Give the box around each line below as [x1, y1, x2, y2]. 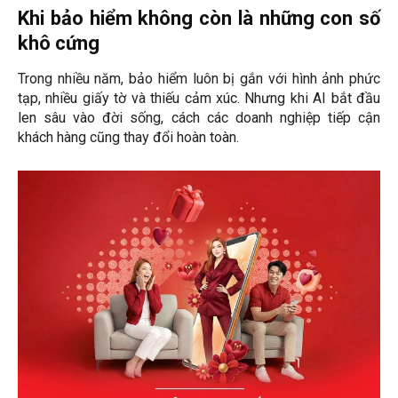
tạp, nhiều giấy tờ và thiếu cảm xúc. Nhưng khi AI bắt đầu [18, 90, 380, 107]
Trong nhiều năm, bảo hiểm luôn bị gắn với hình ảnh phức [18, 70, 380, 88]
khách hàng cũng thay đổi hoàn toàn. [18, 129, 239, 147]
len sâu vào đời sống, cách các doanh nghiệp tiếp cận [18, 109, 380, 127]
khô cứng [18, 32, 99, 55]
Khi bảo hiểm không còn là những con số [18, 7, 380, 30]
